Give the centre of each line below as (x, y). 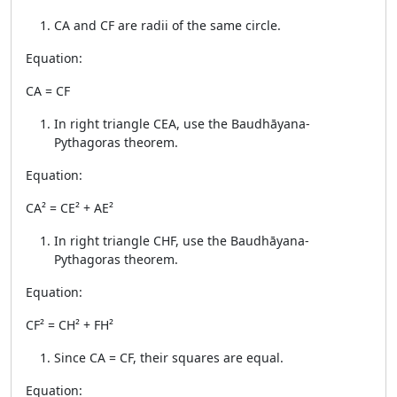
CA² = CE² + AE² (70, 208)
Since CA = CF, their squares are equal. (169, 358)
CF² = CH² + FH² (70, 325)
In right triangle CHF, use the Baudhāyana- (182, 241)
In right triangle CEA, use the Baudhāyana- (182, 124)
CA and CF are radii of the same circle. (167, 25)
